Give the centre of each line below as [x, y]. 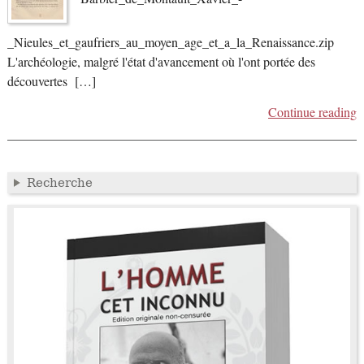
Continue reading [313, 112]
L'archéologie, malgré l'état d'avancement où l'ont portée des [161, 61]
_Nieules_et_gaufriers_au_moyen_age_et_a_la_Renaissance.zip [170, 42]
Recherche [59, 182]
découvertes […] [51, 81]
